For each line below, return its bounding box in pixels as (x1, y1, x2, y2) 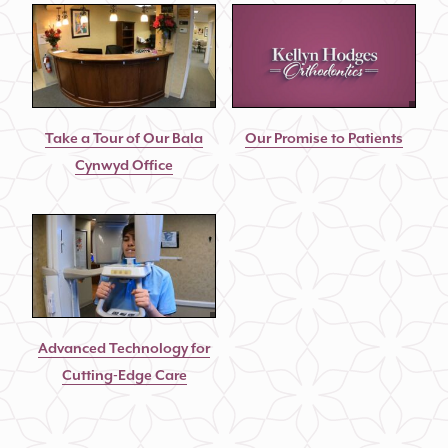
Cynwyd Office (75, 156, 174, 175)
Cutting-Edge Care (61, 366, 187, 385)
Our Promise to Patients (244, 129, 403, 148)
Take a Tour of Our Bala (45, 129, 204, 148)
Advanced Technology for (38, 339, 211, 358)
